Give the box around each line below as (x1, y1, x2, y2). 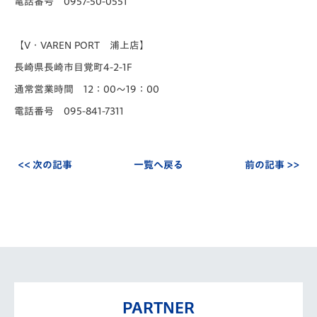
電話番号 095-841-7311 (14, 106, 124, 116)
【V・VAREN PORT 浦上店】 (14, 40, 149, 50)
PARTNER (122, 300, 195, 316)
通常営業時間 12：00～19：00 (14, 84, 159, 94)
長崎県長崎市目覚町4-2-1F (14, 62, 132, 72)
